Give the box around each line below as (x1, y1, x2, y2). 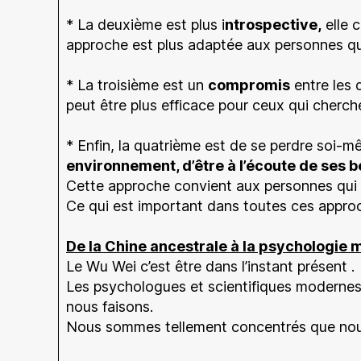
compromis (208, 76, 290, 93)
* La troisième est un (66, 76, 208, 93)
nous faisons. (66, 297, 153, 315)
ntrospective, (225, 15, 322, 33)
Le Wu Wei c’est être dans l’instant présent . (66, 257, 355, 275)
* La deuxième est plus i (66, 15, 225, 33)
